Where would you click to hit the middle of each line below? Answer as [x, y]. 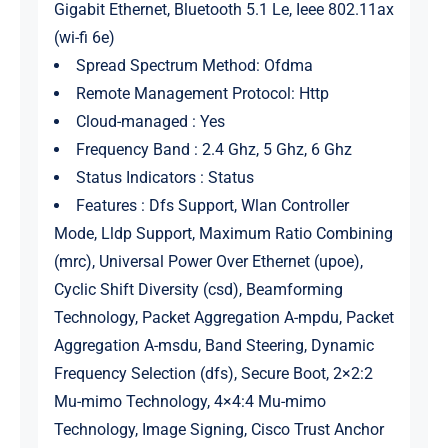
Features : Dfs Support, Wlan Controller [212, 206]
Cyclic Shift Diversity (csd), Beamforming [198, 290]
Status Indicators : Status [164, 178]
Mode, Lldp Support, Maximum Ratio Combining [223, 234]
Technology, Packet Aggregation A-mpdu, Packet [223, 318]
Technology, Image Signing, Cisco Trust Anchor [218, 430]
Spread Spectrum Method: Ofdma [194, 66]
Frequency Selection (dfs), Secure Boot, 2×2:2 [213, 374]
